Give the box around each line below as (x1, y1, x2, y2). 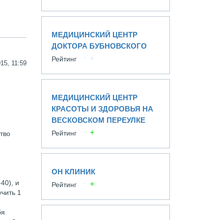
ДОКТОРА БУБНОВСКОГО (51, 42, 147, 50)
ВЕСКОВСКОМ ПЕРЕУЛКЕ (51, 116, 145, 124)
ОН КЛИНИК (51, 167, 95, 176)
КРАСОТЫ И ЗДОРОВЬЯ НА (51, 105, 153, 113)
